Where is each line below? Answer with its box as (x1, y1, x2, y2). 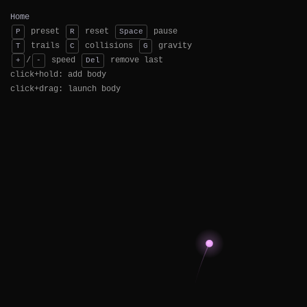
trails (31, 41, 60, 51)
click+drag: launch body (10, 84, 121, 94)
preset (31, 27, 60, 36)
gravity (158, 41, 192, 51)
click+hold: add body (10, 70, 106, 79)
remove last (110, 56, 163, 65)
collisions (85, 41, 133, 51)
